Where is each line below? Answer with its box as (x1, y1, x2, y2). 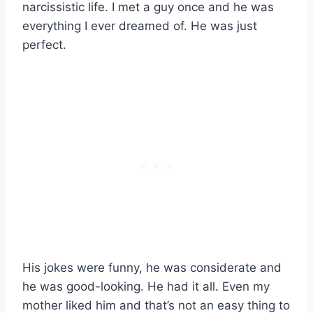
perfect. (22, 38, 66, 52)
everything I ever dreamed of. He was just (22, 19, 257, 34)
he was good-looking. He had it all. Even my (22, 279, 270, 294)
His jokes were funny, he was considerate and (22, 261, 282, 275)
